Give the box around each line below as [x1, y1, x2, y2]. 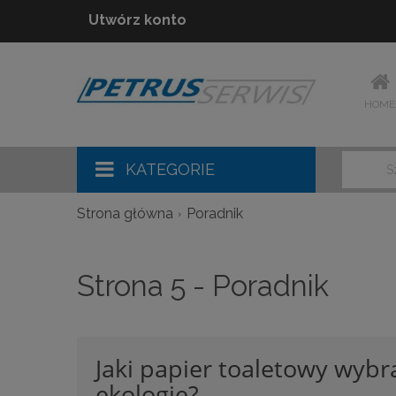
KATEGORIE [126, 160, 215, 179]
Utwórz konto [88, 11, 187, 28]
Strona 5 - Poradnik [77, 268, 329, 303]
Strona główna [77, 205, 173, 222]
